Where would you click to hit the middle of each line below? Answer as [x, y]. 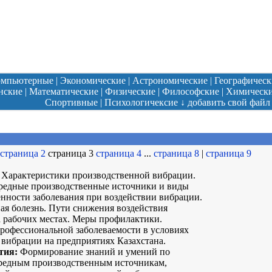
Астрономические [170, 80]
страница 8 [176, 153]
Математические [63, 91]
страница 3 [71, 153]
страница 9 [229, 153]
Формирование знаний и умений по [94, 252]
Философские [190, 91]
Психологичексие [141, 102]
